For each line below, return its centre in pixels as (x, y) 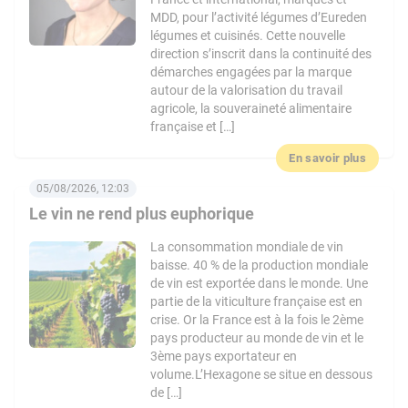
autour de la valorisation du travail (247, 90)
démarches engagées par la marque (251, 72)
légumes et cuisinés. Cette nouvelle (248, 36)
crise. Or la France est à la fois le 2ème (257, 320)
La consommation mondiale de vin (247, 247)
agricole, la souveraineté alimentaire (251, 108)
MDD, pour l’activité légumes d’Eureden (259, 17)
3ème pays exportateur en (224, 356)
